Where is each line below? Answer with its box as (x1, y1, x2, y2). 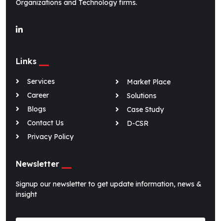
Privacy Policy (27, 132, 74, 141)
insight (16, 189, 37, 199)
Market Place (126, 77, 171, 86)
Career (27, 90, 49, 100)
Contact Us (27, 118, 64, 127)
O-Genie (37, 44, 70, 54)
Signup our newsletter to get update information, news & (16, 179, 202, 188)
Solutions (126, 91, 156, 100)
